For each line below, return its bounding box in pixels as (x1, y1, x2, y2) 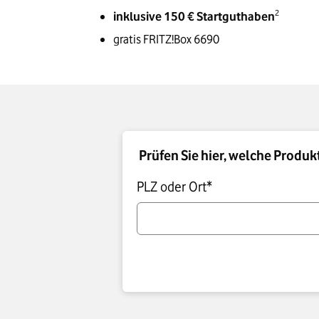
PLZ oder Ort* (137, 179, 212, 195)
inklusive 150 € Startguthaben (113, 9, 276, 24)
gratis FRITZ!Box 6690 (113, 32, 220, 47)
